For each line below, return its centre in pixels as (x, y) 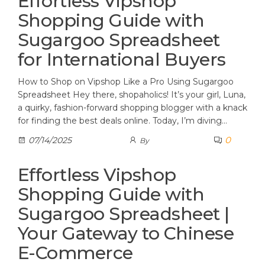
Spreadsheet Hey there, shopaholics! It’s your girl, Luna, (132, 95)
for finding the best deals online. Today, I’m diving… (122, 121)
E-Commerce (75, 253)
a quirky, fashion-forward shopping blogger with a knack (132, 108)
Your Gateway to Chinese (126, 233)
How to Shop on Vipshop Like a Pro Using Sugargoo (126, 82)
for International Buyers (122, 59)
